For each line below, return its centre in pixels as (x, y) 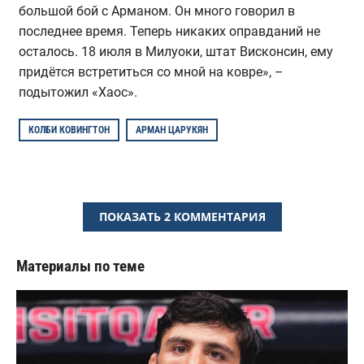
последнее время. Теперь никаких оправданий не (169, 31)
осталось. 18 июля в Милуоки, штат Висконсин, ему (175, 51)
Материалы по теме (80, 266)
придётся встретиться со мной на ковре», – (151, 71)
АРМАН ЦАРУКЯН (171, 130)
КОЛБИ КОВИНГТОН (69, 130)
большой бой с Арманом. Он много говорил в (156, 11)
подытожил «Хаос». (78, 92)
